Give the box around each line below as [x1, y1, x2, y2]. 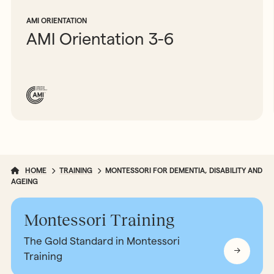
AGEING [10, 177, 38, 186]
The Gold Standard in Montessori [24, 235, 180, 246]
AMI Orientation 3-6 [26, 30, 174, 48]
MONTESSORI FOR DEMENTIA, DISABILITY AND [105, 166, 263, 175]
